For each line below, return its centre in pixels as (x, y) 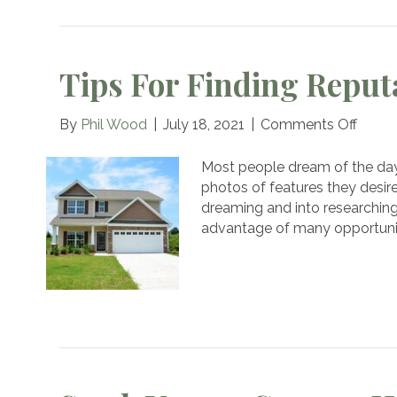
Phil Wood (114, 125)
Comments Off (309, 125)
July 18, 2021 (204, 125)
